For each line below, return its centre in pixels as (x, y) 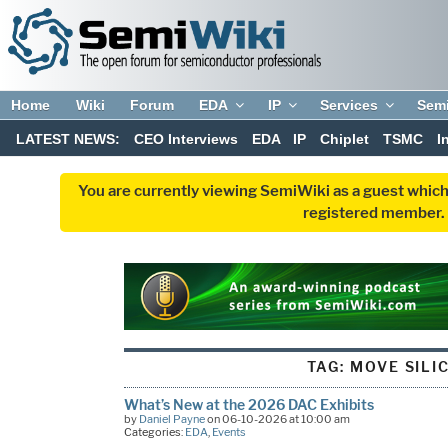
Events (228, 431)
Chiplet (345, 139)
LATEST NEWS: (68, 139)
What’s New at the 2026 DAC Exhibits (248, 404)
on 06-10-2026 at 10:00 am (277, 418)
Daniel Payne (171, 418)
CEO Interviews (185, 139)
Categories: (154, 431)
